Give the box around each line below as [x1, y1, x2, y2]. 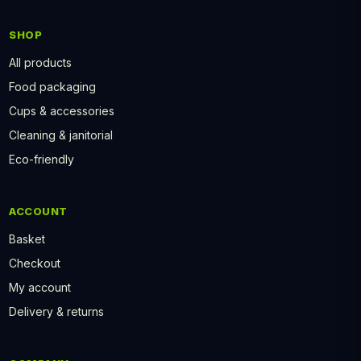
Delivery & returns [9, 305, 104, 319]
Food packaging [9, 80, 96, 94]
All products [9, 56, 72, 70]
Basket [9, 232, 45, 247]
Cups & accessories [9, 104, 114, 118]
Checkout [9, 256, 60, 271]
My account [9, 280, 71, 295]
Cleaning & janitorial [9, 128, 113, 143]
